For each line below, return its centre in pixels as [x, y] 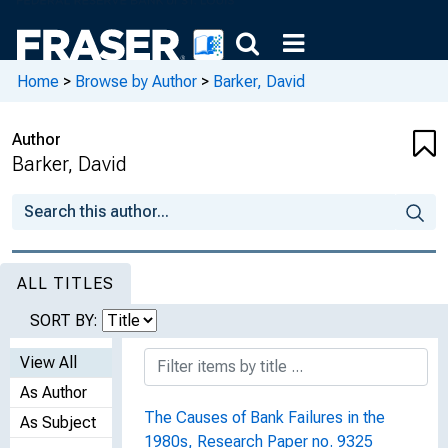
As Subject [58, 422]
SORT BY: [66, 320]
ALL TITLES [65, 283]
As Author [53, 392]
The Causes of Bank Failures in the [264, 417]
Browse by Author [136, 81]
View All [48, 362]
